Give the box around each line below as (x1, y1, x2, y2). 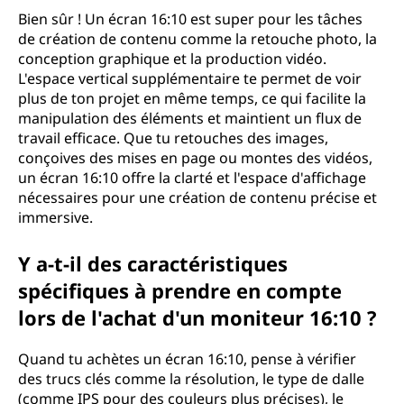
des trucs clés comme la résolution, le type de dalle (18, 369, 364, 389)
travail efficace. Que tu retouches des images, (18, 128, 328, 148)
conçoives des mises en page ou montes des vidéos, (18, 148, 372, 168)
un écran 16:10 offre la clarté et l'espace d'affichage (18, 168, 366, 188)
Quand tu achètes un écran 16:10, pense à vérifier (18, 349, 356, 369)
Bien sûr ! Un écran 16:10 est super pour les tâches (18, 9, 363, 29)
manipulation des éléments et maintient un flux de (18, 108, 362, 128)
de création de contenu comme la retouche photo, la (18, 29, 377, 49)
